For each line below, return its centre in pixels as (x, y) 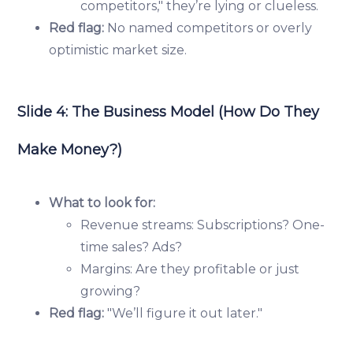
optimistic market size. (118, 50)
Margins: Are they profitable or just (190, 269)
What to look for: (102, 203)
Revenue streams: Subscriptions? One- (203, 225)
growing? (111, 291)
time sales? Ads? (132, 247)
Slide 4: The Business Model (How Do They (169, 111)
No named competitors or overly (208, 28)
